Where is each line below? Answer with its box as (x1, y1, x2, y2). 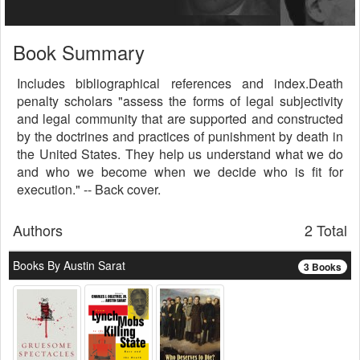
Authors (13, 219, 63, 240)
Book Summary (13, 38, 145, 66)
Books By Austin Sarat (13, 257, 125, 273)
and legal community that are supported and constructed (17, 109, 343, 128)
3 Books (304, 260, 342, 274)
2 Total (305, 219, 347, 240)
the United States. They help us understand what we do (17, 145, 343, 163)
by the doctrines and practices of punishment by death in (17, 127, 343, 145)
